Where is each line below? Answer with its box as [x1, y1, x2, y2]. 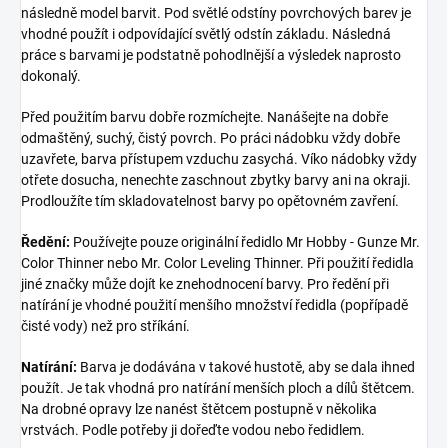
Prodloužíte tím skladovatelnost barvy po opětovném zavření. [21, 192, 399, 209]
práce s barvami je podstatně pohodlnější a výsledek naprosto [21, 46, 401, 63]
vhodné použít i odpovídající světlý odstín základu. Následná [21, 25, 391, 42]
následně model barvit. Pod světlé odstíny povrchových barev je [21, 4, 411, 21]
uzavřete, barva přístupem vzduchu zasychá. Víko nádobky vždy [21, 150, 417, 167]
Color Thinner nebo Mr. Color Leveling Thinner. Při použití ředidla [21, 254, 414, 271]
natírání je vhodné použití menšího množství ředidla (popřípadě [21, 296, 408, 313]
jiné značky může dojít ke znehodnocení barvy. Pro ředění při [21, 275, 389, 292]
